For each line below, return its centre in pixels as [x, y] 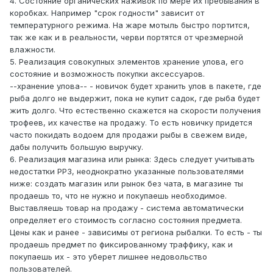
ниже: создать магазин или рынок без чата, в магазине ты [126, 184]
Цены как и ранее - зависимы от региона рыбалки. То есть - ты [136, 232]
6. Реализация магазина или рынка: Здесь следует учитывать [132, 159]
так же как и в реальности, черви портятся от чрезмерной [126, 37]
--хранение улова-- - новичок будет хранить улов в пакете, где [136, 86]
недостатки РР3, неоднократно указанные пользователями [127, 172]
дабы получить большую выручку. [76, 147]
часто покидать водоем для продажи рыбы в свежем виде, [129, 135]
